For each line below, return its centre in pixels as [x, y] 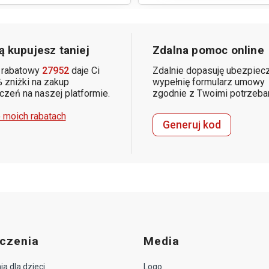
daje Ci [84, 70]
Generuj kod [192, 125]
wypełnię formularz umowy [209, 82]
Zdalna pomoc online [208, 50]
